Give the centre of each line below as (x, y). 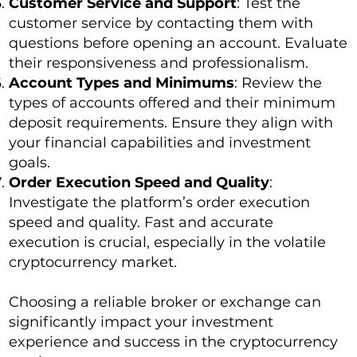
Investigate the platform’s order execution (160, 202)
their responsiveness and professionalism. (159, 63)
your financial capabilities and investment (160, 142)
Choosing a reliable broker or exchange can (165, 302)
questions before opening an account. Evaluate (178, 43)
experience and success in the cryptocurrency (174, 341)
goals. (30, 162)
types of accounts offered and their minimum (173, 102)
